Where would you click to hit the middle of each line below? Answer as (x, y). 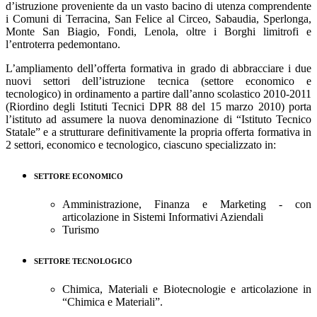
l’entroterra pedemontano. (63, 45)
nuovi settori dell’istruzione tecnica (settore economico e (158, 81)
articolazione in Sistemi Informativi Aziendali (163, 217)
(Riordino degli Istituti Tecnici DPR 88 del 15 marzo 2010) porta (158, 107)
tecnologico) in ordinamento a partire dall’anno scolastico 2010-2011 (158, 94)
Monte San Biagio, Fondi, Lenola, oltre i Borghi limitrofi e (158, 32)
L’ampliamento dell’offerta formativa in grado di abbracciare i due (158, 69)
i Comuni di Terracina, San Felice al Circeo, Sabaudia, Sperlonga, (158, 19)
